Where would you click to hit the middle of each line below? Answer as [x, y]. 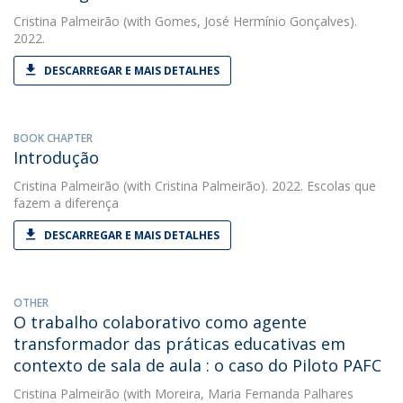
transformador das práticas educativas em [179, 344]
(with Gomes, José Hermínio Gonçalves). [238, 21]
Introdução [56, 157]
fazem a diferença [66, 203]
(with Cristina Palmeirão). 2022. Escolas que [248, 186]
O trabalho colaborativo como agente [160, 322]
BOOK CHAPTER [53, 138]
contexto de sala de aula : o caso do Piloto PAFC [197, 365]
